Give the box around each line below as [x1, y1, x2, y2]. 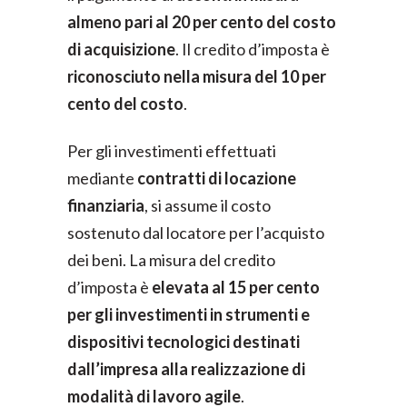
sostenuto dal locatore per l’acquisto [67, 223, 324, 243]
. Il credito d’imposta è [175, 39, 330, 59]
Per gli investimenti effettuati [67, 141, 276, 161]
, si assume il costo [144, 195, 271, 215]
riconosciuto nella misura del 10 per [67, 66, 326, 86]
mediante [67, 168, 137, 188]
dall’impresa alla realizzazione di [67, 359, 305, 379]
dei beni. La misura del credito [67, 250, 275, 270]
